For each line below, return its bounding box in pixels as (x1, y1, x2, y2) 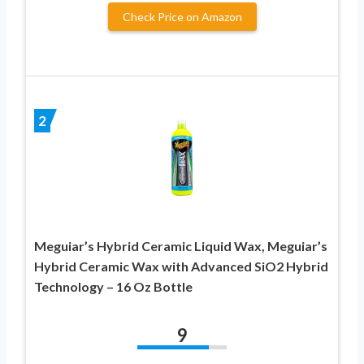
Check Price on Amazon (122, 9, 242, 24)
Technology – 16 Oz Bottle (34, 278, 193, 294)
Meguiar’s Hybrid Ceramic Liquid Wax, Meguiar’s (34, 237, 327, 253)
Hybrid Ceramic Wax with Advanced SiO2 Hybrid (34, 258, 328, 274)
